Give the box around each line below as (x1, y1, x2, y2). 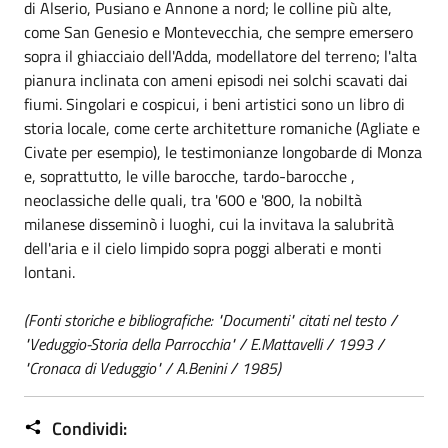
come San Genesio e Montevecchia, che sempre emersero (24, 19, 413, 44)
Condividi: (48, 414, 127, 442)
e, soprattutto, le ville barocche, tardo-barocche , (24, 163, 355, 188)
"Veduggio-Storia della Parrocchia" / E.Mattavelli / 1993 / (24, 331, 384, 356)
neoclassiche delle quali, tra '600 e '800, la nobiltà (24, 187, 362, 212)
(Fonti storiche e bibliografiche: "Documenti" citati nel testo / (24, 307, 397, 332)
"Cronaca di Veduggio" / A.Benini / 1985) (24, 355, 281, 380)
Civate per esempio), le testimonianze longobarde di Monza (24, 139, 422, 164)
